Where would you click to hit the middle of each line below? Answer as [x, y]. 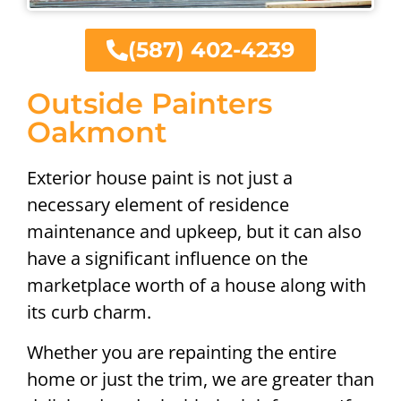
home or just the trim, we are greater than [200, 379]
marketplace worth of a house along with [196, 286]
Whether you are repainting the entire [182, 352]
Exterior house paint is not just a [160, 178]
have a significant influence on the [167, 259]
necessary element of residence [158, 205]
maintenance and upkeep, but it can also [194, 232]
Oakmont [97, 132]
